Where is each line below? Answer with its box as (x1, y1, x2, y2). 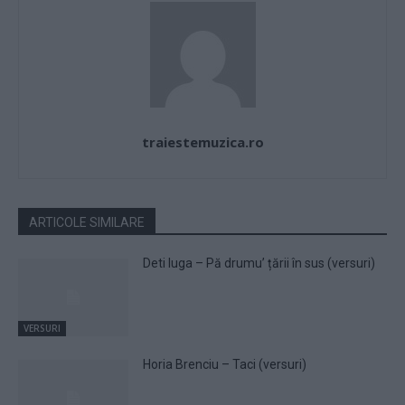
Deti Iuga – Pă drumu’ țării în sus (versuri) (143, 255, 376, 270)
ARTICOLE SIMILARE (29, 214, 145, 230)
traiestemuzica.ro (141, 132, 264, 151)
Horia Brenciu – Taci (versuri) (143, 356, 307, 372)
